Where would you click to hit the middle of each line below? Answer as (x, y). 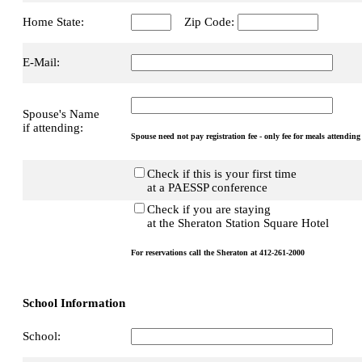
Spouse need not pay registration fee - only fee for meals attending (246, 137)
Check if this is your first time (222, 173)
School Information (74, 303)
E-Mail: (41, 62)
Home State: (53, 21)
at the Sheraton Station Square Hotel (230, 223)
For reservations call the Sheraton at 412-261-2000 (218, 253)
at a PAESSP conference (199, 187)
